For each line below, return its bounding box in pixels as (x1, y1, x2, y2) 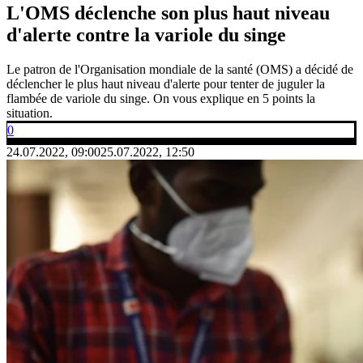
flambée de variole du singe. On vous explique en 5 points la (6, 91, 315, 105)
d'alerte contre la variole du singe (6, 23, 286, 45)
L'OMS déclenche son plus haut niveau (6, 2, 330, 23)
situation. (6, 105, 53, 120)
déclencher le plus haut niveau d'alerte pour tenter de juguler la (6, 76, 325, 91)
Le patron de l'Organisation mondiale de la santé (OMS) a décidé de (6, 62, 353, 76)
